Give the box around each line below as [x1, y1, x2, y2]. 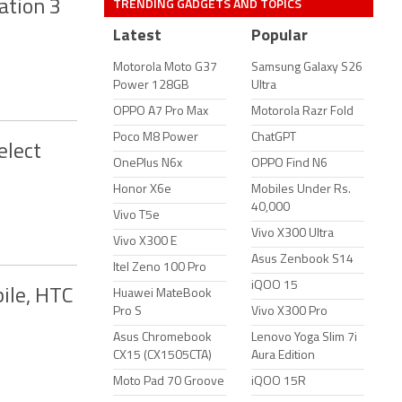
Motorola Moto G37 [113, 61, 217, 74]
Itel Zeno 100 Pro [113, 261, 206, 275]
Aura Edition [251, 349, 315, 363]
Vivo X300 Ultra [251, 227, 334, 240]
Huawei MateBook [113, 287, 212, 301]
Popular [251, 28, 308, 45]
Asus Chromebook [113, 331, 212, 345]
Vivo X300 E [113, 235, 177, 249]
